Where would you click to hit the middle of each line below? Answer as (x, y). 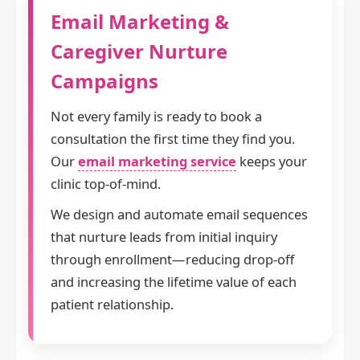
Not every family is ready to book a (156, 117)
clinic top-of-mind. (106, 184)
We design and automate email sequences (179, 215)
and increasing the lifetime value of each (174, 282)
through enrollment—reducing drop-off (172, 260)
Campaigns (104, 81)
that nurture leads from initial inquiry (164, 237)
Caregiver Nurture (139, 51)
